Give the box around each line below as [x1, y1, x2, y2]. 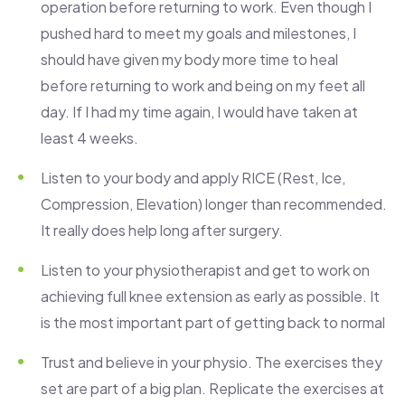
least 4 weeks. [41, 128, 138, 148]
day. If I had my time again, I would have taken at [41, 102, 358, 122]
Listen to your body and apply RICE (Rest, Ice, [41, 168, 345, 188]
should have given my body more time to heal [41, 50, 338, 70]
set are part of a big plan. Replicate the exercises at [41, 379, 384, 399]
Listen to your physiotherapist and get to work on [41, 260, 370, 280]
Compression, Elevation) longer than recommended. [41, 194, 387, 214]
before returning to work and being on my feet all [41, 76, 365, 96]
